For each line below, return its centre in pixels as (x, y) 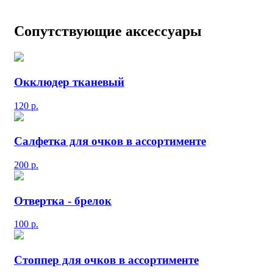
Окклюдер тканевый (69, 82)
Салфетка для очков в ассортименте (110, 141)
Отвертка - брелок (63, 200)
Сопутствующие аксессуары (108, 31)
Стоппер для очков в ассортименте (106, 260)
